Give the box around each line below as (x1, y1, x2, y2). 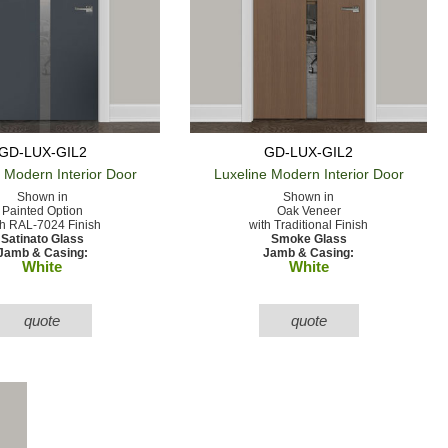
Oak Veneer (276, 203, 341, 218)
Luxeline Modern (213, 165, 320, 182)
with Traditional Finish (249, 217, 369, 232)
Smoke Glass (270, 231, 347, 246)
